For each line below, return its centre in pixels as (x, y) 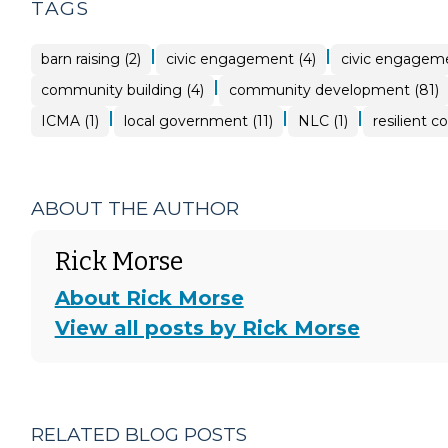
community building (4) (122, 89)
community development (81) (333, 89)
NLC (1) (322, 120)
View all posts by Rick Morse (207, 327)
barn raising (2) (90, 58)
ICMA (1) (69, 120)
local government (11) (198, 120)
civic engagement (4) (240, 58)
